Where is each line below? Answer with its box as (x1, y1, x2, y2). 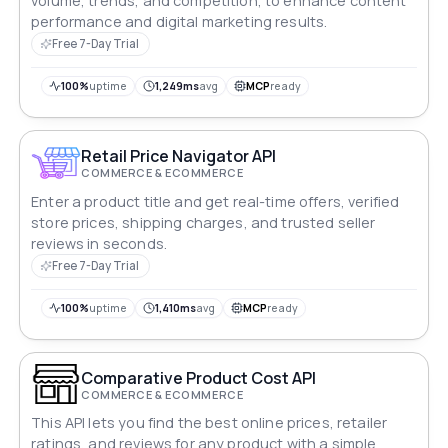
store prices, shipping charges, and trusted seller (31, 212, 376, 232)
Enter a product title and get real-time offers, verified (31, 191, 400, 211)
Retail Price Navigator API (81, 145, 277, 168)
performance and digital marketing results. (31, 12, 328, 32)
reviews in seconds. (31, 233, 167, 253)
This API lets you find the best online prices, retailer (31, 413, 388, 433)
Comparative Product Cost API (292, 366, 317, 389)
